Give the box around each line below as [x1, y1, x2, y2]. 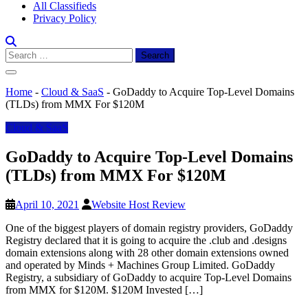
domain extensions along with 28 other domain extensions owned [5, 246, 289, 258]
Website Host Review [91, 198, 186, 210]
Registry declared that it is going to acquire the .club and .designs [5, 234, 287, 246]
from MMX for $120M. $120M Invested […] [5, 283, 203, 296]
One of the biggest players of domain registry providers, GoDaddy [5, 221, 293, 234]
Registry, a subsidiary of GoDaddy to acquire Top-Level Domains [5, 271, 291, 283]
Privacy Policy [33, 12, 96, 24]
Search [5, 47, 34, 59]
